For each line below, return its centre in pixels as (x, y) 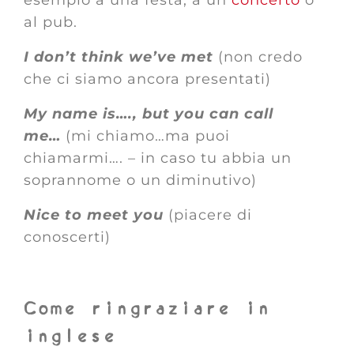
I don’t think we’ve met (121, 57)
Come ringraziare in (147, 309)
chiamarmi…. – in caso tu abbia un (158, 158)
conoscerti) (67, 237)
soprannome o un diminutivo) (140, 180)
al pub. (51, 22)
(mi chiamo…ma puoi (148, 136)
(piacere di (210, 215)
